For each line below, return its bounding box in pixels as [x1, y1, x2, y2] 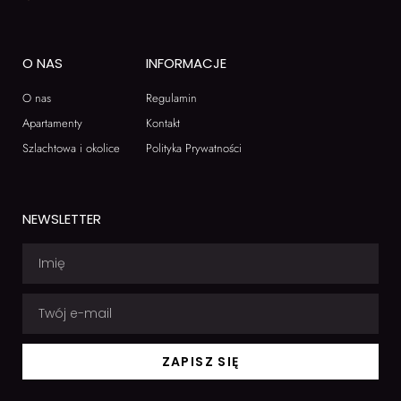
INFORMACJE [145, 53, 226, 73]
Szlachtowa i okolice [22, 139, 120, 157]
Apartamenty [22, 114, 82, 132]
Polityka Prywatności [145, 139, 242, 157]
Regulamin [145, 89, 197, 107]
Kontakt [145, 114, 180, 132]
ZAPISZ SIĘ [161, 352, 240, 371]
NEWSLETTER [22, 209, 101, 228]
